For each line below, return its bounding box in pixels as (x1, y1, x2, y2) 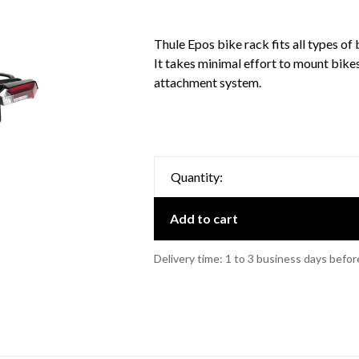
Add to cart (169, 211, 238, 226)
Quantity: (170, 169, 223, 184)
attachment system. (153, 75, 261, 90)
